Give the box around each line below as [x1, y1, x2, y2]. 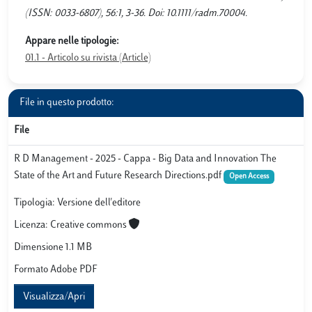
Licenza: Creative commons [14, 220, 129, 231]
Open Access [228, 172, 269, 180]
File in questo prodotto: [19, 97, 114, 108]
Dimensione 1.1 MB [14, 242, 92, 253]
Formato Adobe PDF [14, 265, 97, 276]
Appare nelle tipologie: [25, 36, 119, 47]
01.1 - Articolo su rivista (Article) [25, 52, 151, 63]
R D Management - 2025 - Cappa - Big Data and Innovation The [14, 153, 276, 164]
